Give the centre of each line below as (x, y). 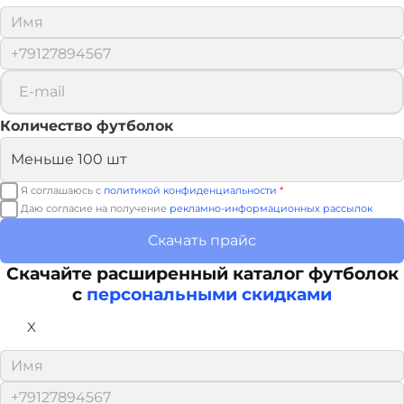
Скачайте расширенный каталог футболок (202, 273)
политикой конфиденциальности (190, 191)
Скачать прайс (202, 241)
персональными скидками (209, 294)
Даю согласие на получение (95, 209)
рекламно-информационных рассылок (271, 209)
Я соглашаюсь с (62, 191)
